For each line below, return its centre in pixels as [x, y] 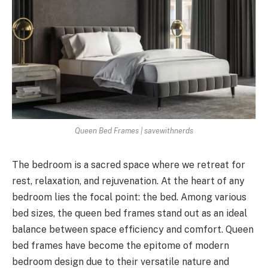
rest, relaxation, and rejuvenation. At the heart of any [128, 181]
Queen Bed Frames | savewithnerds [134, 131]
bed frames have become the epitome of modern [121, 246]
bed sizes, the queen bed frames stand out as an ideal [130, 214]
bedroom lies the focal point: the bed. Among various [129, 197]
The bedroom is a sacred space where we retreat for [129, 165]
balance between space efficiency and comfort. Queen [133, 230]
